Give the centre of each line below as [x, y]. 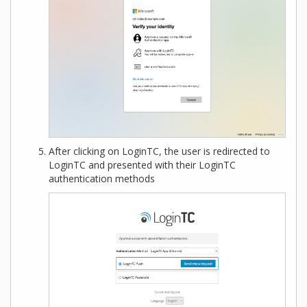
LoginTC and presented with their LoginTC [142, 165]
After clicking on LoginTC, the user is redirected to [159, 151]
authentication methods [102, 179]
